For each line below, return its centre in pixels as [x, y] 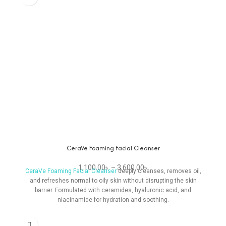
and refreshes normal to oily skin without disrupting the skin [113, 181]
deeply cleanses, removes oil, [159, 171]
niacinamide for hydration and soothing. [113, 200]
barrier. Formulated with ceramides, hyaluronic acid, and [113, 190]
